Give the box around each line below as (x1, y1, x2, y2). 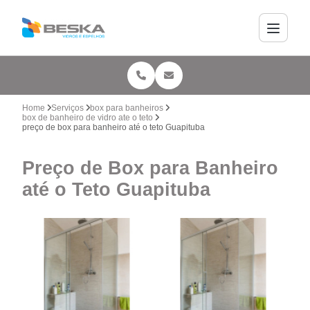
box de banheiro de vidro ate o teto (22, 113, 154, 122)
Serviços (51, 103, 84, 113)
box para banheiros (90, 103, 164, 113)
